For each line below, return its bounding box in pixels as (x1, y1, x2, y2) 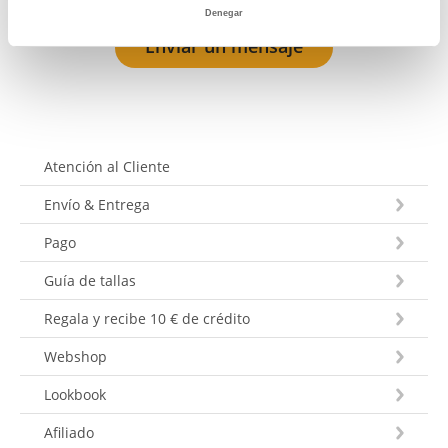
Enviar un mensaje (145, 33, 303, 58)
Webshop (44, 346, 107, 366)
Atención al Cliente (44, 156, 170, 176)
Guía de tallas (44, 270, 136, 290)
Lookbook (44, 384, 106, 404)
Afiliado (44, 422, 94, 442)
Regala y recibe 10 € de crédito (44, 308, 250, 328)
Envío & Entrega (44, 194, 150, 214)
